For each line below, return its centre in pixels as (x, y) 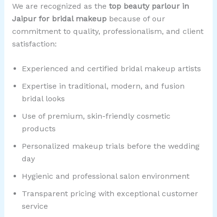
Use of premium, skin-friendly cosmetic (96, 116)
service (35, 206)
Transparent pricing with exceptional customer (110, 194)
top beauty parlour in (149, 6)
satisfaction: (34, 44)
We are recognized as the (60, 6)
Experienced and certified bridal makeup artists (111, 69)
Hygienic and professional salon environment (105, 176)
